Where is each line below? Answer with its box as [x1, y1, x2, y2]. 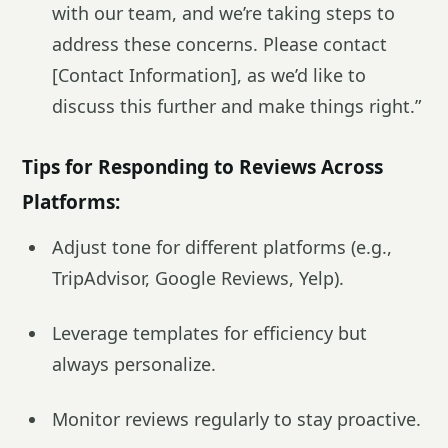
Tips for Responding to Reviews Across [22, 154, 383, 180]
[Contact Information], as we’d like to [52, 63, 366, 87]
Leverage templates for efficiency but [52, 321, 367, 345]
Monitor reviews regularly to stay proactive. [52, 407, 421, 431]
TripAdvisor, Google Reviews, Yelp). [52, 266, 344, 290]
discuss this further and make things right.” [52, 94, 421, 118]
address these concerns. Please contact [52, 32, 387, 56]
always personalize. [52, 352, 216, 376]
